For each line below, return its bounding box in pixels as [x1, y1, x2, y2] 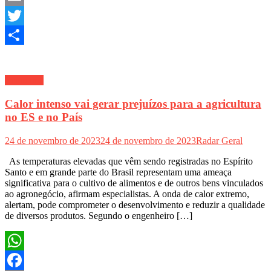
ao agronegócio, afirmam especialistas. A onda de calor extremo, [5, 188, 249, 199]
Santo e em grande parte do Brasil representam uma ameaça [5, 166, 232, 177]
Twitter [5, 30, 32, 41]
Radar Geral [196, 135, 243, 146]
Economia [5, 75, 44, 86]
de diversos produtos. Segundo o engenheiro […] [5, 210, 192, 221]
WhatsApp [5, 254, 46, 265]
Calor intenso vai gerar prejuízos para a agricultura [5, 97, 261, 111]
